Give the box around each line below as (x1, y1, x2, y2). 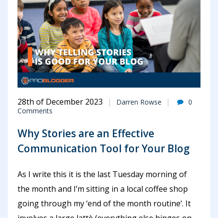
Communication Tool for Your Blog (18, 141, 190, 155)
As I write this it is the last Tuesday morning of (18, 169, 187, 180)
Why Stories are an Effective (18, 126, 154, 140)
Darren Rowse (116, 97, 162, 107)
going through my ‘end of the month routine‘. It (18, 198, 191, 209)
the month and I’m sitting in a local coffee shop (18, 183, 188, 195)
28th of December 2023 (18, 96, 103, 108)
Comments (18, 106, 53, 116)
